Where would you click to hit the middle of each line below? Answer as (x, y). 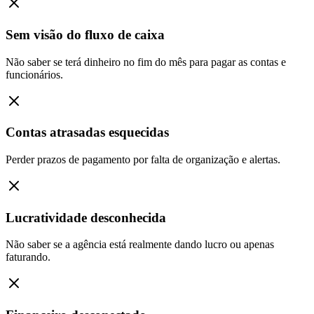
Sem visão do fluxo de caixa (85, 34)
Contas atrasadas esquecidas (87, 132)
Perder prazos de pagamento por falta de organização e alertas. (143, 159)
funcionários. (34, 74)
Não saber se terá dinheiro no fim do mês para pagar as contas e (146, 62)
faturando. (28, 257)
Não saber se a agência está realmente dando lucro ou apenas (140, 245)
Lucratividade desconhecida (86, 217)
